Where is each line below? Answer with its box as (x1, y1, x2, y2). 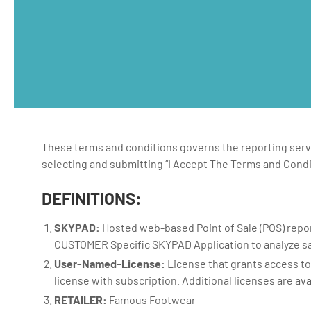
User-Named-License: (53, 257, 167, 270)
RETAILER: (53, 293, 109, 306)
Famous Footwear (108, 293, 196, 306)
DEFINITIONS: (42, 188, 142, 208)
